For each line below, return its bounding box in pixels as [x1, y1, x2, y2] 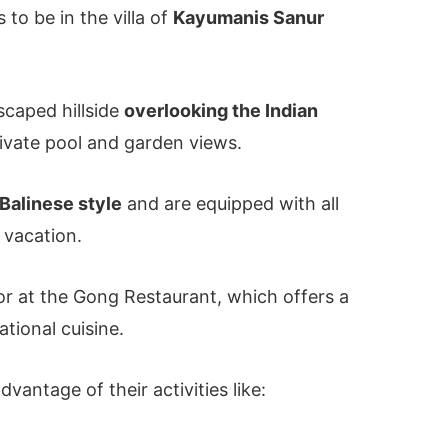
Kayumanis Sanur [173, 7, 325, 29]
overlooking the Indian [124, 100, 319, 122]
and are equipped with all [122, 192, 340, 214]
